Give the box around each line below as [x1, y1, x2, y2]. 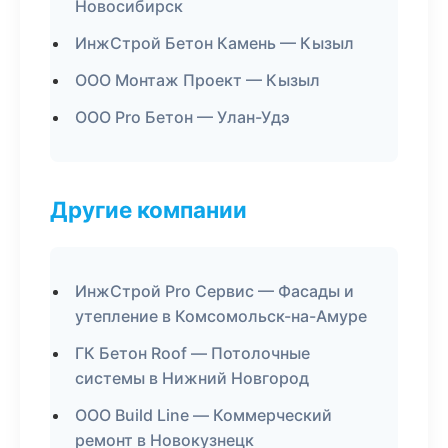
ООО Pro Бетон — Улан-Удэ [75, 107, 290, 127]
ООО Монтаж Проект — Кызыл [75, 70, 320, 90]
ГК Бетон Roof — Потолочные [75, 343, 310, 363]
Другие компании [50, 196, 247, 223]
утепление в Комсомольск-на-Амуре [75, 306, 367, 326]
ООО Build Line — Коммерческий [75, 405, 332, 425]
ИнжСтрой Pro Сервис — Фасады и [75, 281, 354, 301]
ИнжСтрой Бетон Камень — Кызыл [75, 33, 354, 53]
